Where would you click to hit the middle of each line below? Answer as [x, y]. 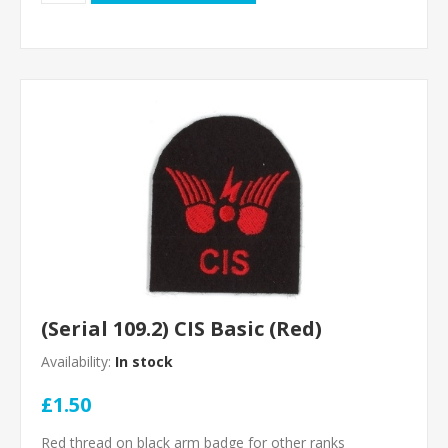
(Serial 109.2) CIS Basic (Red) [181, 328]
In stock [144, 361]
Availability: [76, 361]
